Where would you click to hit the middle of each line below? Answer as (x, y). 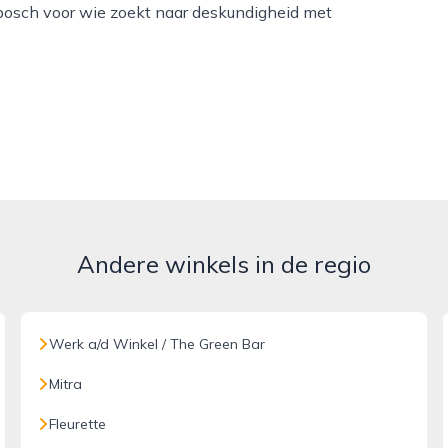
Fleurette (78, 424)
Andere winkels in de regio (224, 264)
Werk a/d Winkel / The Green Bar (157, 344)
